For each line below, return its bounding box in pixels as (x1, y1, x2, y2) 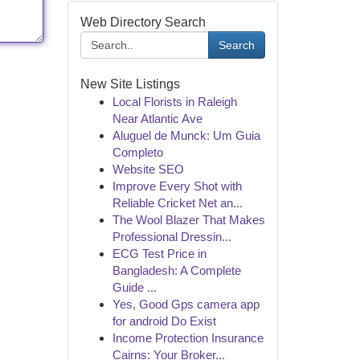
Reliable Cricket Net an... (112, 196, 243, 210)
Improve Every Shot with (112, 179, 242, 193)
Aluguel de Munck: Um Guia (112, 129, 260, 142)
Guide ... (112, 280, 157, 294)
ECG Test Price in (112, 247, 207, 260)
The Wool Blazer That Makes (112, 213, 265, 227)
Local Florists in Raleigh (112, 95, 237, 108)
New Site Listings (80, 77, 180, 91)
